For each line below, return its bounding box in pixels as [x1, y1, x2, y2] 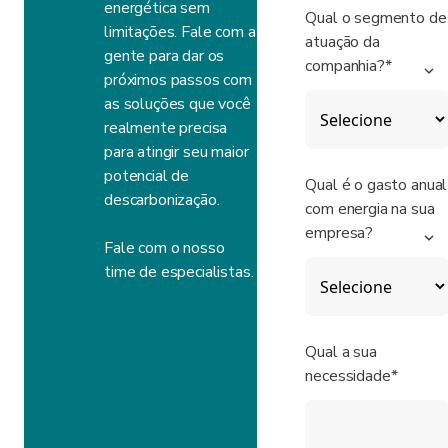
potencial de [104, 165, 190, 187]
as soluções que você [104, 93, 251, 115]
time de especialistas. [104, 261, 254, 283]
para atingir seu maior [104, 141, 249, 163]
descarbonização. [104, 189, 220, 211]
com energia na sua [305, 198, 435, 220]
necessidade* [305, 365, 398, 387]
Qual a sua [305, 341, 377, 363]
